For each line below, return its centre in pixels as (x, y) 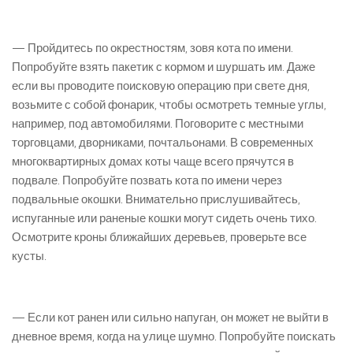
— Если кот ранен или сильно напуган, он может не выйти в (170, 318)
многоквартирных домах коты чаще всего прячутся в (153, 162)
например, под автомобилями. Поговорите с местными (158, 124)
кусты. (29, 256)
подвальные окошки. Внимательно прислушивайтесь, (156, 200)
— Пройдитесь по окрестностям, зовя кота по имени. (152, 48)
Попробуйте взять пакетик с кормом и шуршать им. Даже (163, 67)
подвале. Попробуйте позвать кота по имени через (147, 181)
